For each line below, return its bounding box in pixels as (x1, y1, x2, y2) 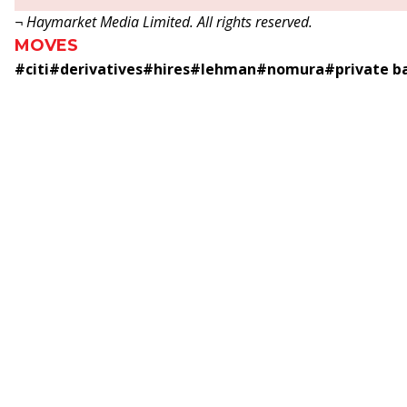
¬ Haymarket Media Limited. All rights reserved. (15, 12, 313, 32)
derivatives (60, 59, 143, 79)
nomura (267, 59, 324, 79)
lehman (201, 59, 256, 79)
